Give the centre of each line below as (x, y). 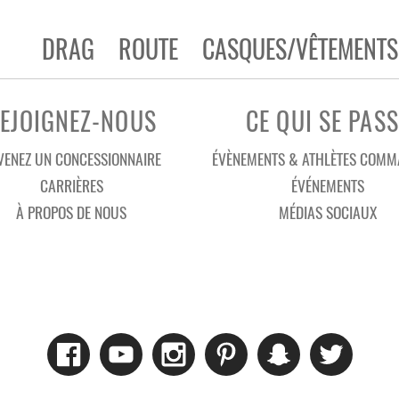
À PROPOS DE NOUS (71, 212)
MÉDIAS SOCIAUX (328, 212)
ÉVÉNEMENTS (328, 186)
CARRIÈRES (71, 186)
